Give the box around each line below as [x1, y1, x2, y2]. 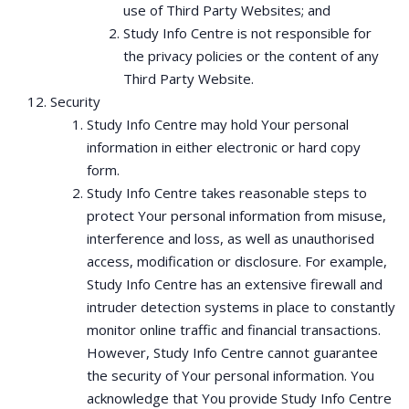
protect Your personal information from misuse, [87, 206, 386, 225]
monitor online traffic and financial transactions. [87, 320, 381, 339]
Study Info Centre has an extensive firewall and [87, 275, 383, 293]
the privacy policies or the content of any [123, 47, 379, 65]
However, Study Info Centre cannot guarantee [87, 343, 378, 362]
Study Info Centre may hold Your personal [87, 115, 349, 133]
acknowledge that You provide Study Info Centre [87, 389, 392, 407]
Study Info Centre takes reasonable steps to [87, 184, 367, 202]
